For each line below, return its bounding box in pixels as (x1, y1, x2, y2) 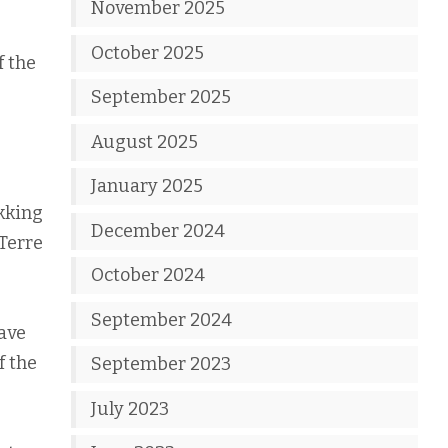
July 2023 (91, 397, 170, 420)
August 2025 (91, 130, 199, 153)
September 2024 (91, 308, 233, 331)
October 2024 (91, 264, 206, 286)
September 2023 (91, 353, 232, 375)
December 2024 (91, 219, 226, 242)
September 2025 (91, 86, 232, 108)
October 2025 (91, 41, 205, 64)
